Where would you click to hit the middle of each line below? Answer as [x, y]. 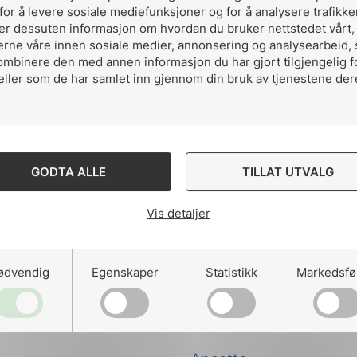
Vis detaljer [178, 214]
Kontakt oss [231, 324]
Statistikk [231, 272]
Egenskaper [125, 272]
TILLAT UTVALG [288, 172]
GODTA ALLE [69, 172]
